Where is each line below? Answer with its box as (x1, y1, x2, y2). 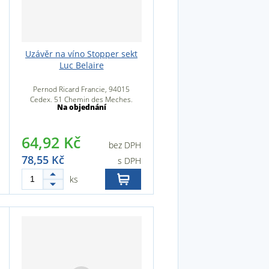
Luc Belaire (59, 59, 104, 71)
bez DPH (109, 139, 141, 151)
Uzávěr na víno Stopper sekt (25, 48, 138, 59)
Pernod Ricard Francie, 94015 (33, 84, 130, 94)
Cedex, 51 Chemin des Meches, (30, 94, 133, 104)
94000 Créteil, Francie (45, 104, 118, 115)
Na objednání (56, 102, 106, 112)
